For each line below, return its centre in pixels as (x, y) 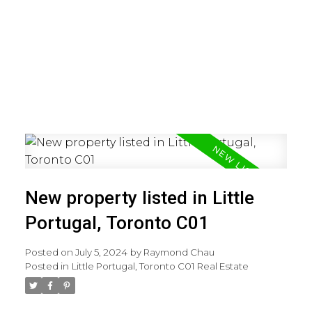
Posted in (47, 266)
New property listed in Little (139, 197)
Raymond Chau (179, 252)
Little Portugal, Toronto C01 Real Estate (160, 266)
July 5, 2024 (101, 252)
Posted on (50, 252)
